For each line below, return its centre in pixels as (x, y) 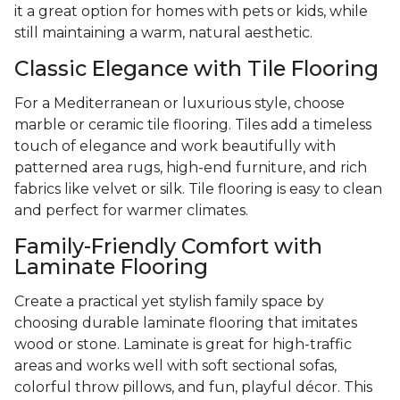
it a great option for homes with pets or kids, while (191, 12)
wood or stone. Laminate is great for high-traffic (183, 345)
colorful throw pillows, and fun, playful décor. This (193, 387)
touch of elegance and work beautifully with (175, 146)
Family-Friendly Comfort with (168, 246)
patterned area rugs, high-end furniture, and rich (191, 168)
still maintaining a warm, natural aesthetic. (163, 33)
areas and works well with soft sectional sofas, (175, 366)
